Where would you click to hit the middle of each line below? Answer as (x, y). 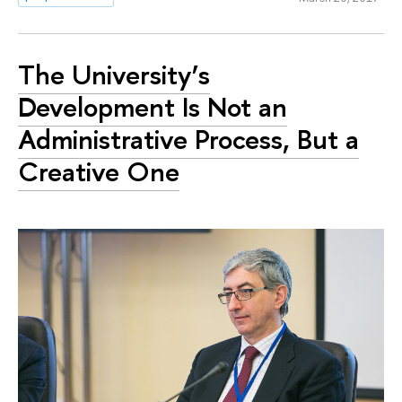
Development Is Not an (153, 106)
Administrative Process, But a (188, 139)
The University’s (114, 74)
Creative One (99, 171)
